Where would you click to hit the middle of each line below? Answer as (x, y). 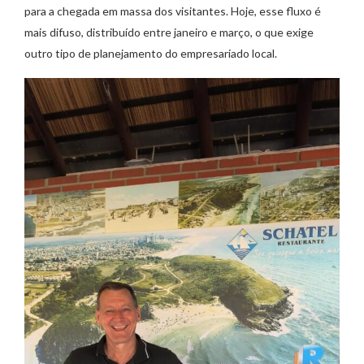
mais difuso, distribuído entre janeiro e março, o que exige (169, 32)
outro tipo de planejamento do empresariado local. (151, 54)
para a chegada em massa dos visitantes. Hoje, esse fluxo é (173, 11)
